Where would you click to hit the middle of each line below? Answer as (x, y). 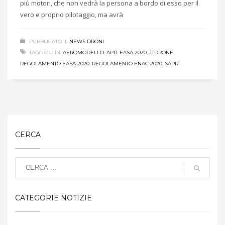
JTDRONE (161, 52)
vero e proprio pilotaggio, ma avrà (72, 14)
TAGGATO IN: (45, 52)
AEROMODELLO (83, 52)
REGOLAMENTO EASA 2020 (55, 63)
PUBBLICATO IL (48, 41)
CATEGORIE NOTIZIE (53, 198)
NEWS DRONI (87, 41)
